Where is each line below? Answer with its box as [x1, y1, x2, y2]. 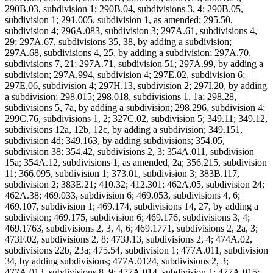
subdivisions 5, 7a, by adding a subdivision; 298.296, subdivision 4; [5, 102, 265, 113]
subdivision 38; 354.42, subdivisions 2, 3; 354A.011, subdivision [5, 146, 254, 157]
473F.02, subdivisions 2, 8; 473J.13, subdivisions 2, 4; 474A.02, [5, 234, 252, 245]
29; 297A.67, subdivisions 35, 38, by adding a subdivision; [5, 37, 232, 48]
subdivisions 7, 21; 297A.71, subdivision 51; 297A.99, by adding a [5, 58, 263, 69]
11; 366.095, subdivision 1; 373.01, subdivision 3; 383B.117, [5, 168, 239, 179]
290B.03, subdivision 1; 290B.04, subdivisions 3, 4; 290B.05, [5, 4, 243, 15]
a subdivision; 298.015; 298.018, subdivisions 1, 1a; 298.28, [5, 91, 236, 102]
